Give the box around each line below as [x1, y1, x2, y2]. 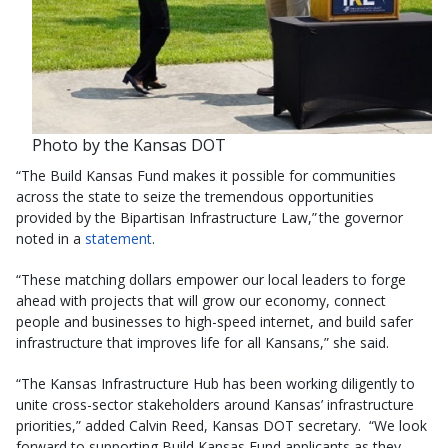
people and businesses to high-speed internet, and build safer [16, 312, 413, 332]
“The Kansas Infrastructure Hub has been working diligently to [16, 374, 415, 394]
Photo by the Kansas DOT [32, 134, 226, 157]
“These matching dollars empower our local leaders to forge [16, 270, 406, 290]
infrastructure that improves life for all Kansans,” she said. [16, 333, 393, 353]
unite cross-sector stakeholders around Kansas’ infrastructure [16, 395, 414, 415]
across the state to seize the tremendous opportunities [16, 187, 374, 207]
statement [85, 229, 152, 249]
